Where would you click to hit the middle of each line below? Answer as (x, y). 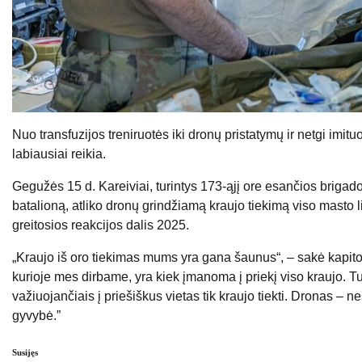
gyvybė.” (36, 316)
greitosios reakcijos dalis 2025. (101, 225)
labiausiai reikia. (59, 154)
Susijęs (25, 353)
